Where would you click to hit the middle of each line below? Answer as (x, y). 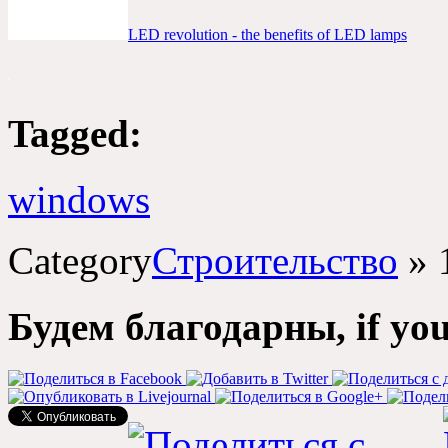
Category (80, 260)
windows (79, 199)
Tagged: (75, 133)
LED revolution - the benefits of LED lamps (267, 35)
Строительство (275, 260)
